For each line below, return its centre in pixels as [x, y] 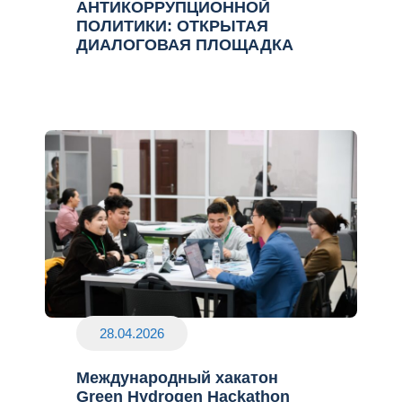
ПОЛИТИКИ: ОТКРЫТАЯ [172, 26]
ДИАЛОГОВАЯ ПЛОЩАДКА [185, 44]
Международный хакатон [177, 377]
